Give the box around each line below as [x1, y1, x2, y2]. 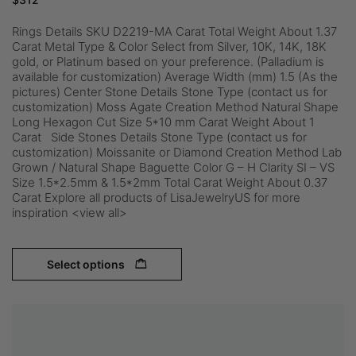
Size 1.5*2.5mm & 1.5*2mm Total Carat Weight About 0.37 [12, 175, 327, 190]
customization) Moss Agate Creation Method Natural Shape [12, 99, 339, 114]
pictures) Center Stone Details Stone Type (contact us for [12, 84, 327, 99]
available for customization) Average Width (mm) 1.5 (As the [12, 69, 338, 84]
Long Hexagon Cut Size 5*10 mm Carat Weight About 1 [12, 114, 315, 130]
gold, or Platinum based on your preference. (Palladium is [12, 54, 324, 69]
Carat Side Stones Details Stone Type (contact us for [12, 130, 307, 145]
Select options [47, 257, 125, 271]
